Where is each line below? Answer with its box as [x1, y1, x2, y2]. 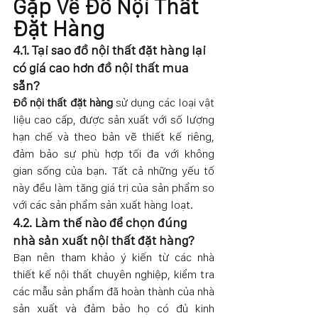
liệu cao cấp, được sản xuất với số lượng [13, 112, 214, 126]
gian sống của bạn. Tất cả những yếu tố [13, 163, 214, 177]
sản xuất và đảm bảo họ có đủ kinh [13, 301, 214, 315]
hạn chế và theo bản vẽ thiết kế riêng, [13, 129, 214, 143]
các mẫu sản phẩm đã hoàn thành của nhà [13, 284, 214, 298]
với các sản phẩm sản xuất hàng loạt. [13, 197, 193, 212]
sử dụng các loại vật [112, 95, 215, 109]
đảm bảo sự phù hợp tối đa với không [13, 146, 214, 160]
